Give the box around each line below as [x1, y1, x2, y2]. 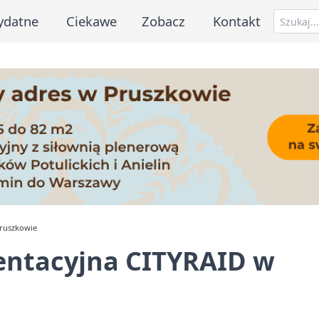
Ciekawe [66, 11, 117, 30]
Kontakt [213, 11, 261, 30]
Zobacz [142, 11, 186, 30]
